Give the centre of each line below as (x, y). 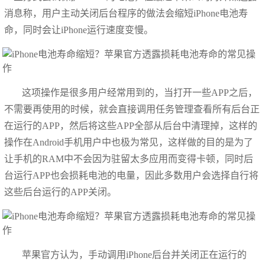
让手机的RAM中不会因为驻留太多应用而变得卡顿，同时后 (129, 159)
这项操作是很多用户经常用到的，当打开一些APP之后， (140, 93)
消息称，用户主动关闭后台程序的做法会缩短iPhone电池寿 (126, 13)
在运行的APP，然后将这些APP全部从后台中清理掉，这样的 (131, 126)
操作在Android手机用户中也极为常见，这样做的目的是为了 (129, 142)
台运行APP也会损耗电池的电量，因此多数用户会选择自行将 (132, 175)
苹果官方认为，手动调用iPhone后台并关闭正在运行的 (135, 255)
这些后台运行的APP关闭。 (61, 192)
